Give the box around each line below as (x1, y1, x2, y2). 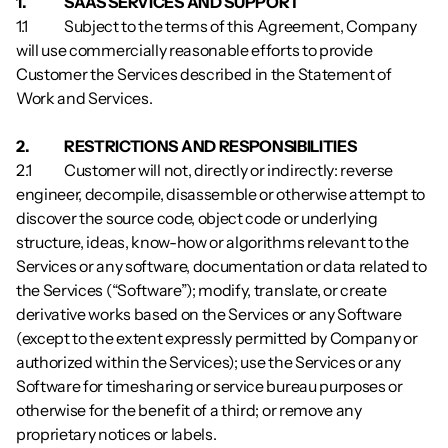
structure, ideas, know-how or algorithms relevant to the (16, 232, 410, 252)
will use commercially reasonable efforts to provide (16, 40, 373, 60)
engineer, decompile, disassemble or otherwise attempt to (16, 184, 426, 204)
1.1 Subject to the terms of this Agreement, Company (16, 16, 50, 36)
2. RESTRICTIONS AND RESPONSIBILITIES (64, 136, 357, 156)
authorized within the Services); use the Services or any (16, 352, 402, 372)
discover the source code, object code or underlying (16, 208, 378, 228)
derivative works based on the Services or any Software (16, 304, 402, 324)
